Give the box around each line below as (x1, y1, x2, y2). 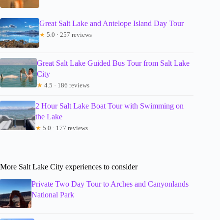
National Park (31, 190, 75, 199)
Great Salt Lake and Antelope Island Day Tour (39, 19, 184, 28)
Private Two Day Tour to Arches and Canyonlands (31, 179, 189, 188)
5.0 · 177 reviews (41, 124, 88, 132)
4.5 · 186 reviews (42, 82, 89, 89)
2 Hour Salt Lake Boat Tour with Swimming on (35, 102, 184, 110)
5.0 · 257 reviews (45, 31, 92, 39)
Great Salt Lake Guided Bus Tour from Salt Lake (36, 59, 190, 68)
